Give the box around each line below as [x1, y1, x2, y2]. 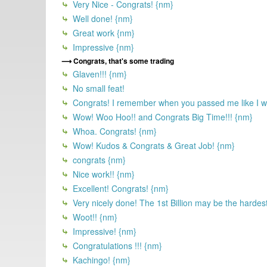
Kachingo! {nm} [70, 253, 131, 266]
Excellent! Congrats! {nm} [70, 182, 169, 194]
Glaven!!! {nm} [70, 67, 127, 80]
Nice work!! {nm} [70, 167, 135, 180]
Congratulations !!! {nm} [70, 239, 162, 252]
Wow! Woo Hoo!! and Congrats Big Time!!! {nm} [70, 110, 253, 123]
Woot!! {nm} [70, 210, 117, 223]
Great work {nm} [70, 26, 135, 39]
